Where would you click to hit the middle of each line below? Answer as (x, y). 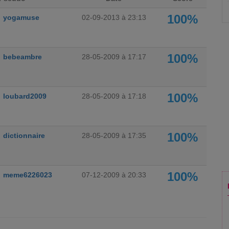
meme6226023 (28, 175)
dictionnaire (24, 135)
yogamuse (21, 17)
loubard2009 (25, 96)
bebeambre (22, 57)
